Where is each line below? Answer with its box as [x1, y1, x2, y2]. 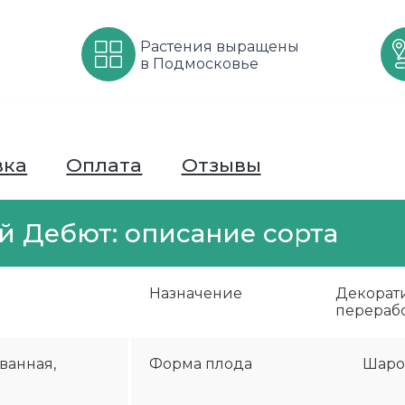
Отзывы [181, 154, 261, 176]
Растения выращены [139, 38, 299, 55]
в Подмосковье [139, 55, 259, 72]
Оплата [66, 154, 143, 176]
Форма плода [149, 355, 252, 372]
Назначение [149, 285, 242, 302]
